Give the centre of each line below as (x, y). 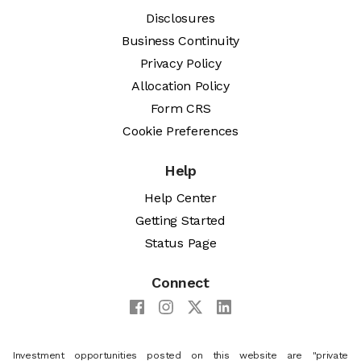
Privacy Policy (180, 64)
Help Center (180, 198)
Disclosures (180, 19)
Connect (180, 283)
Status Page (180, 243)
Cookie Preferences (180, 131)
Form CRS (180, 109)
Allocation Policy (180, 86)
